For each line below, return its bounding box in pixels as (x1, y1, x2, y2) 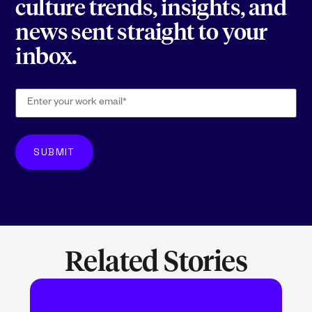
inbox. (15, 47, 77, 70)
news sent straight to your (15, 22, 267, 45)
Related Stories (65, 249, 247, 277)
